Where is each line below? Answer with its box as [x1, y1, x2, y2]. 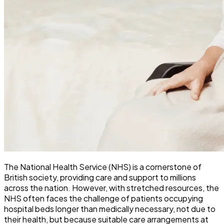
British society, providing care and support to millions [4, 172, 196, 183]
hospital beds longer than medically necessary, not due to [4, 203, 215, 214]
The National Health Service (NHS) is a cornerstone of [4, 161, 201, 172]
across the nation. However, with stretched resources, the [4, 182, 219, 193]
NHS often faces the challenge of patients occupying [4, 193, 203, 204]
